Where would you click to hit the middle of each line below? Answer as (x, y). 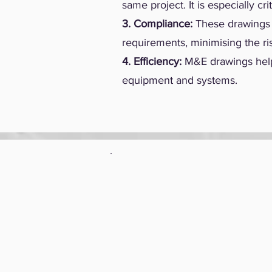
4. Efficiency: (152, 61)
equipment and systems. (180, 80)
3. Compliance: (157, 24)
